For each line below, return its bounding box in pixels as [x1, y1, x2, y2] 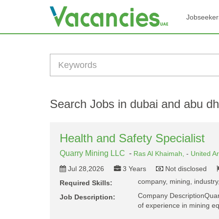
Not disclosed [165, 165, 207, 173]
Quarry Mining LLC [60, 149, 125, 157]
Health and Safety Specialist [60, 131, 205, 145]
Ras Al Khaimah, [133, 150, 186, 157]
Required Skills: [60, 179, 112, 187]
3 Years [123, 165, 146, 173]
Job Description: [60, 193, 115, 201]
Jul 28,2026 [68, 165, 104, 173]
